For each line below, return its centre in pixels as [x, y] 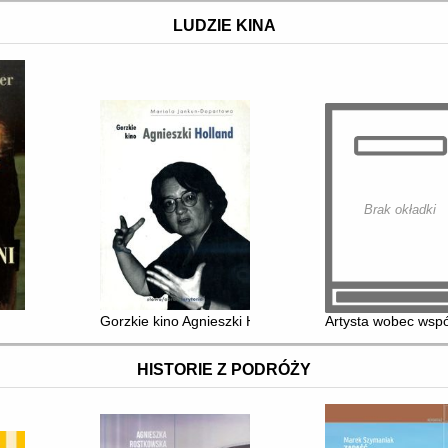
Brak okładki [400, 209]
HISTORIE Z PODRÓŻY [224, 370]
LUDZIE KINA [224, 26]
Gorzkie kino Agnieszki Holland [197, 320]
